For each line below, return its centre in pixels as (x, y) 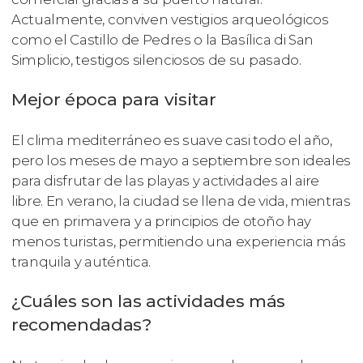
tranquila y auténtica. (81, 262)
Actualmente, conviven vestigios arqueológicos (170, 20)
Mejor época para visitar (114, 100)
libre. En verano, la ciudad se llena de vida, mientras (181, 201)
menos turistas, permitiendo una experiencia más (179, 242)
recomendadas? (81, 325)
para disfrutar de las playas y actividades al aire (165, 181)
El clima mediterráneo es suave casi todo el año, (172, 141)
